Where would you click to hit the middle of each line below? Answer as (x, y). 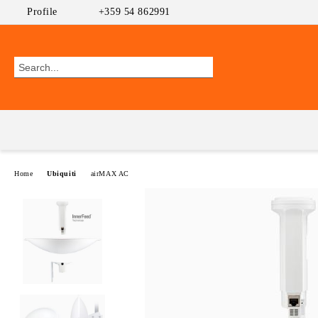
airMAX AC (110, 173)
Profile (42, 12)
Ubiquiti (62, 173)
